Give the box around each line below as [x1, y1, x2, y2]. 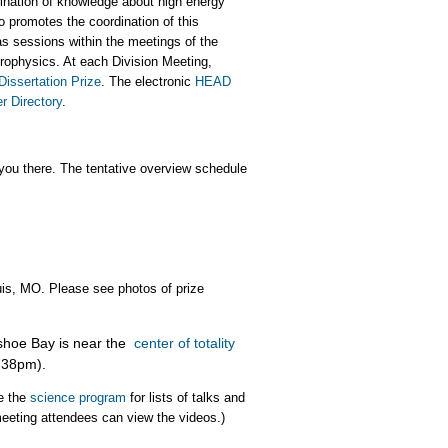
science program [30, 390, 126, 406]
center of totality [134, 334, 235, 351]
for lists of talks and [126, 390, 245, 406]
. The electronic [101, 74, 195, 89]
